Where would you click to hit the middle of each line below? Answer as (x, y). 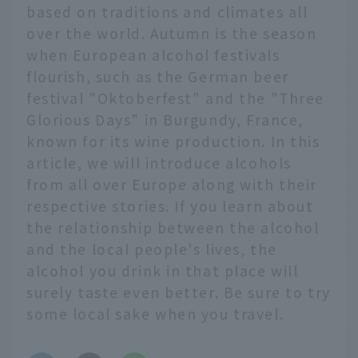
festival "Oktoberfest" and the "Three (176, 98)
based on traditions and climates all (167, 12)
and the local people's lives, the (152, 249)
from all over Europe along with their (172, 185)
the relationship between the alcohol (173, 228)
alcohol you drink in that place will (163, 271)
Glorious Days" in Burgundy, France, (165, 120)
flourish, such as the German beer (158, 77)
